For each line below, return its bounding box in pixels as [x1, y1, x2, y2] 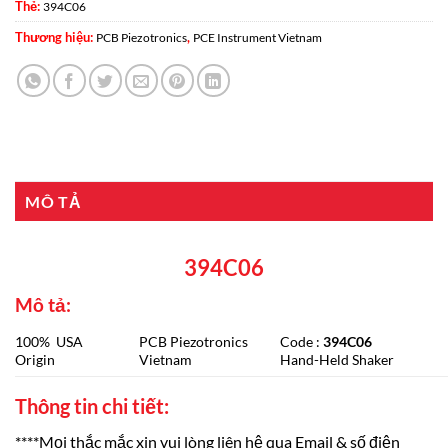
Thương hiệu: [15, 28, 96, 45]
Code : [280, 333, 324, 351]
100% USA [15, 333, 83, 351]
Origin [15, 351, 55, 369]
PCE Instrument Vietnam [193, 29, 322, 45]
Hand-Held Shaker [280, 351, 395, 369]
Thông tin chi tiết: [15, 394, 169, 419]
